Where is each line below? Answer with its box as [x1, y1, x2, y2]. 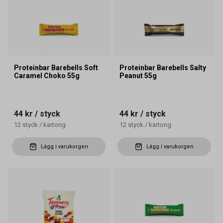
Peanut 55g [119, 72, 157, 80]
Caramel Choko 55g [14, 72, 80, 80]
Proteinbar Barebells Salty [119, 64, 206, 72]
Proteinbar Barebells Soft [14, 64, 98, 72]
